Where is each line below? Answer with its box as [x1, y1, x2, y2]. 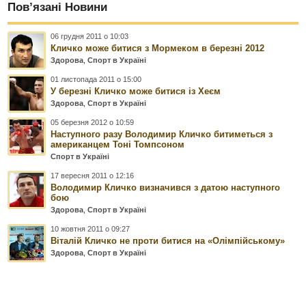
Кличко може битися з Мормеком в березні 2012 [51, 42, 265, 53]
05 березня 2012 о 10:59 [51, 117, 135, 126]
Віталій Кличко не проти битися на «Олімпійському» [51, 235, 286, 246]
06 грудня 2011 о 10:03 [51, 31, 129, 40]
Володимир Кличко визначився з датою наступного [51, 182, 281, 193]
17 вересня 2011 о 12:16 [51, 171, 135, 180]
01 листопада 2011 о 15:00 [51, 74, 142, 83]
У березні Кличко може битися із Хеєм [51, 85, 221, 96]
